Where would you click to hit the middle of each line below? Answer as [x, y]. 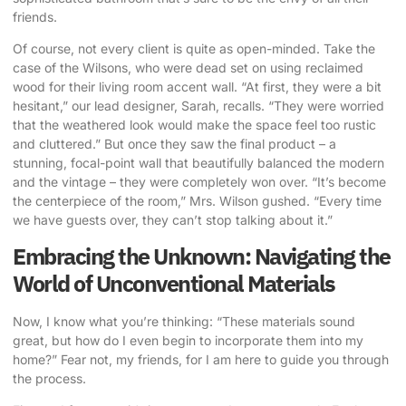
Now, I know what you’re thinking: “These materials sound [184, 321]
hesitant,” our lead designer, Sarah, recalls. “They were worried [198, 106]
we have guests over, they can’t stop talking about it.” [173, 220]
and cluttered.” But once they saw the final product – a [174, 144]
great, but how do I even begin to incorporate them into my [188, 340]
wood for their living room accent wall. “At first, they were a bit [197, 87]
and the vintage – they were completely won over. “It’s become [199, 182]
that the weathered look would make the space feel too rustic [194, 125]
